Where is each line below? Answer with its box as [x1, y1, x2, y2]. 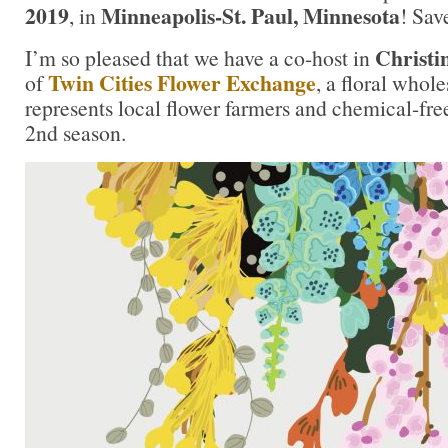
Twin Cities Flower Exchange [48, 67, 316, 99]
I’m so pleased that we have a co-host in [25, 43, 375, 73]
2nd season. [25, 118, 126, 148]
